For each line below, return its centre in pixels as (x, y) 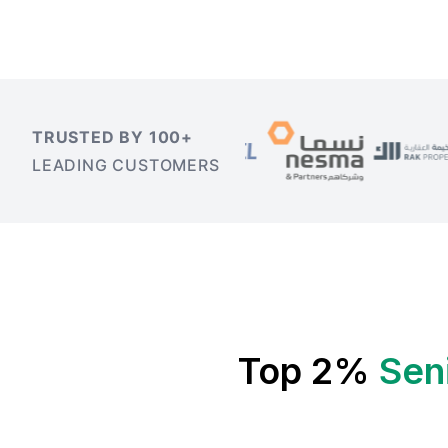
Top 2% (304, 371)
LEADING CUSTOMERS (126, 165)
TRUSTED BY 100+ (112, 137)
